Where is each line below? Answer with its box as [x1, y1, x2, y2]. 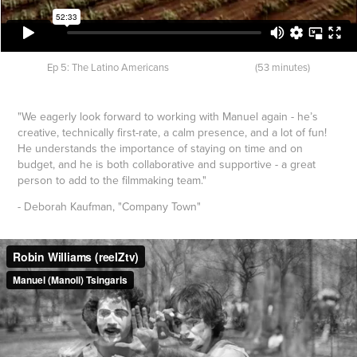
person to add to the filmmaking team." [18, 172, 207, 189]
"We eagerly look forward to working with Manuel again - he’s [18, 108, 319, 125]
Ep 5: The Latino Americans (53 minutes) [47, 60, 310, 75]
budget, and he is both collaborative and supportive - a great [18, 156, 316, 173]
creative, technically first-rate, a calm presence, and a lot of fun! [18, 124, 328, 141]
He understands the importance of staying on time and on [18, 140, 304, 157]
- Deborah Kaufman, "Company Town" [18, 198, 202, 215]
